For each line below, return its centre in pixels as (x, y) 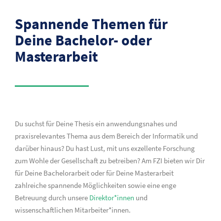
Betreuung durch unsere (52, 198)
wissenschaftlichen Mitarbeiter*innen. (73, 210)
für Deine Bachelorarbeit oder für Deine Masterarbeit (94, 173)
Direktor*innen (112, 198)
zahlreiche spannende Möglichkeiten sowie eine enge (95, 185)
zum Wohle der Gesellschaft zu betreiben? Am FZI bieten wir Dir (110, 161)
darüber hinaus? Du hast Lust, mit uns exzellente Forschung (105, 148)
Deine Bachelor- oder (83, 40)
